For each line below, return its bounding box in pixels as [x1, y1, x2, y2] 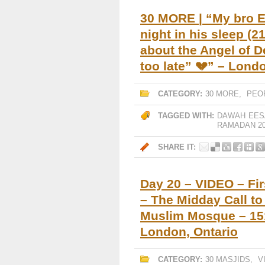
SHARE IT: [158, 143, 196, 151]
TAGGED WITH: [158, 111, 214, 120]
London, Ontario [140, 225, 238, 238]
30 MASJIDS [205, 255, 250, 264]
